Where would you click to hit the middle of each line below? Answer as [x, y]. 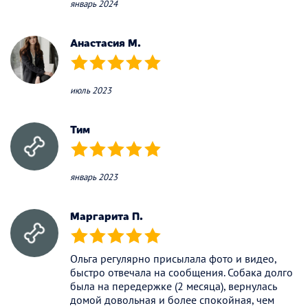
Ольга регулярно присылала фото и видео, [173, 259]
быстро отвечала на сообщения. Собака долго [181, 273]
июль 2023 [91, 91]
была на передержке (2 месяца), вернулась [173, 286]
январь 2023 [94, 177]
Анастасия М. [106, 42]
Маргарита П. [107, 215]
